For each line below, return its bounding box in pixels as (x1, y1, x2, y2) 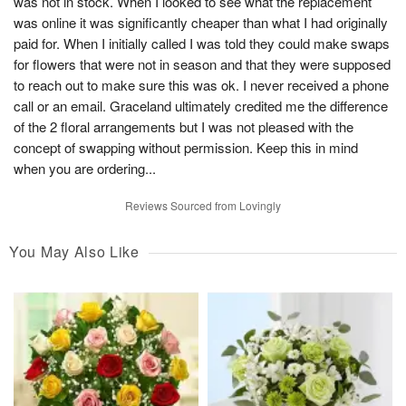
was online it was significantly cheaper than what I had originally (14, 13, 388, 33)
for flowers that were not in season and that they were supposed (14, 54, 391, 74)
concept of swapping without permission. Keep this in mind (14, 138, 358, 158)
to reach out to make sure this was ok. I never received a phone (14, 75, 389, 95)
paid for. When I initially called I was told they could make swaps (14, 34, 390, 53)
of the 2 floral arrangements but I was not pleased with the (14, 117, 353, 137)
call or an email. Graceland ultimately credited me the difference (14, 96, 388, 116)
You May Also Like (9, 241, 140, 263)
